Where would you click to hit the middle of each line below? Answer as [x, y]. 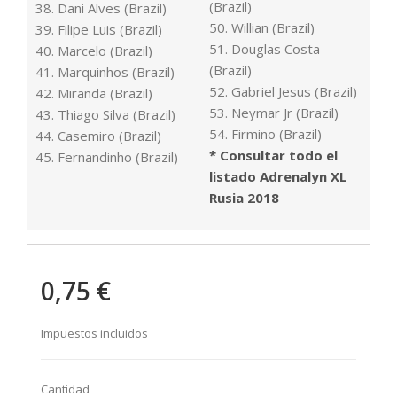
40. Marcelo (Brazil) [94, 51]
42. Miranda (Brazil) [94, 93]
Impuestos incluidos [94, 334]
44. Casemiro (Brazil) [98, 136]
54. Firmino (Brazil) [265, 134]
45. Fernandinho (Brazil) [107, 157]
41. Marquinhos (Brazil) [105, 72]
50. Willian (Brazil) [262, 28]
